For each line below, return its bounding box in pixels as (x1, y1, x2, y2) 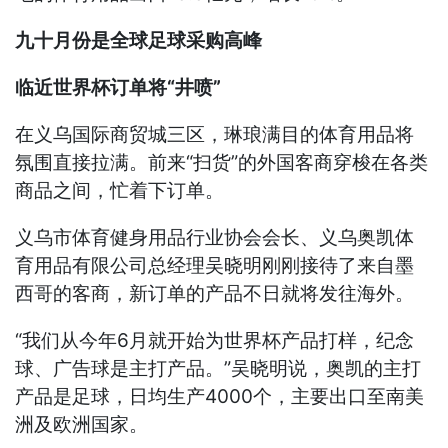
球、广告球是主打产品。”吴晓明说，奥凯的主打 (15, 357, 422, 381)
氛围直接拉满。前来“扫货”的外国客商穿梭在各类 (15, 151, 429, 175)
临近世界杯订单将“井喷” (15, 76, 222, 100)
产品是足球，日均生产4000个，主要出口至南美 (15, 385, 425, 409)
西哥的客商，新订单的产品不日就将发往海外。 (15, 282, 415, 306)
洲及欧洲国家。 (15, 413, 149, 437)
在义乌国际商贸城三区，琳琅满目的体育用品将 (15, 123, 415, 147)
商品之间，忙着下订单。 (15, 179, 225, 203)
